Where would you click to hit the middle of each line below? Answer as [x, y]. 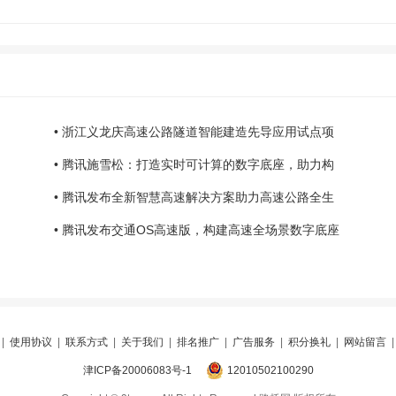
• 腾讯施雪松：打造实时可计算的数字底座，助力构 [194, 164]
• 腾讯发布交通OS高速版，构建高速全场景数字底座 [197, 230]
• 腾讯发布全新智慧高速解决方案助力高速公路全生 [194, 197]
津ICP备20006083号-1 [137, 370]
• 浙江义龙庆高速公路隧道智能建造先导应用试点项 [194, 132]
